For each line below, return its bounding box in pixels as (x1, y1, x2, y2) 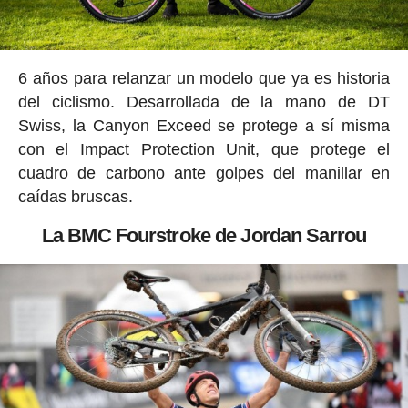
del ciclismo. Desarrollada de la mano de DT (17, 93, 391, 112)
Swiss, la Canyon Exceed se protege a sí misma (17, 117, 391, 136)
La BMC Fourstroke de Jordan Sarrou (41, 224, 367, 248)
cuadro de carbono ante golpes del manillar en (17, 164, 391, 183)
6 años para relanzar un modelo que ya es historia (17, 69, 391, 88)
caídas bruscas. (17, 188, 133, 207)
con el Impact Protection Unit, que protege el (17, 140, 391, 159)
